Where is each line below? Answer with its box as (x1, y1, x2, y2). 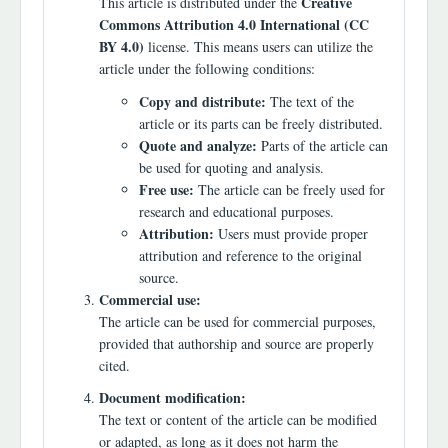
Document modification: (99, 387, 246, 409)
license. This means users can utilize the (144, 37, 373, 57)
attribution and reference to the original (139, 245, 362, 265)
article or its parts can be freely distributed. (139, 113, 383, 133)
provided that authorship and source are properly (99, 333, 374, 353)
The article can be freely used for (194, 179, 385, 199)
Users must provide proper (214, 223, 368, 243)
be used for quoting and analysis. (139, 157, 324, 177)
